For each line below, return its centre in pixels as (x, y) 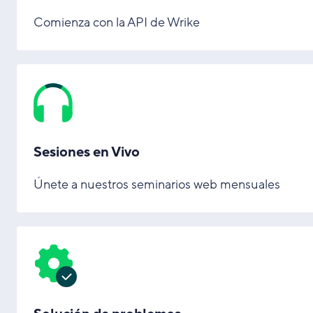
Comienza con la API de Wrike (117, 22)
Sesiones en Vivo (87, 152)
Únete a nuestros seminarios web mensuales (157, 184)
